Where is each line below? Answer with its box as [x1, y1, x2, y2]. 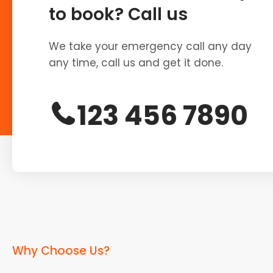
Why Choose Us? [12, 242, 110, 259]
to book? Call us [49, 2, 188, 26]
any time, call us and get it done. [49, 55, 223, 70]
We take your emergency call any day [49, 38, 252, 54]
